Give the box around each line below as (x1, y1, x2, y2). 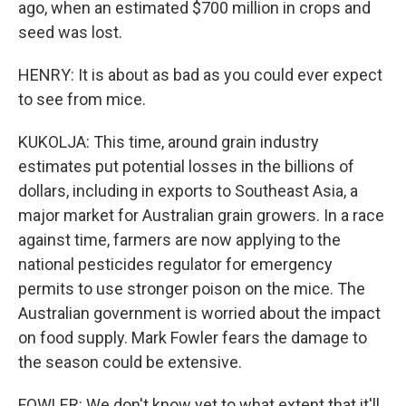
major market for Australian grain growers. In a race (18, 206, 384, 225)
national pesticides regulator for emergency (18, 255, 333, 274)
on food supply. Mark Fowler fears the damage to (18, 328, 367, 347)
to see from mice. (18, 90, 146, 109)
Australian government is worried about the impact (18, 304, 381, 323)
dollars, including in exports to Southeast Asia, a (18, 181, 358, 200)
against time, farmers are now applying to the (18, 230, 341, 249)
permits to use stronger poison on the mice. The (18, 279, 365, 298)
